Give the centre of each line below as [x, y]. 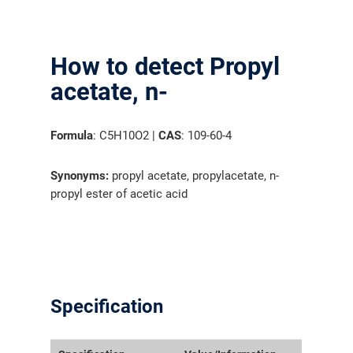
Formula [72, 136]
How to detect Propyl [165, 67]
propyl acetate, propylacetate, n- [194, 176]
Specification [107, 307]
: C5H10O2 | [126, 136]
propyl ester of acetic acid [119, 194]
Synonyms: [80, 176]
